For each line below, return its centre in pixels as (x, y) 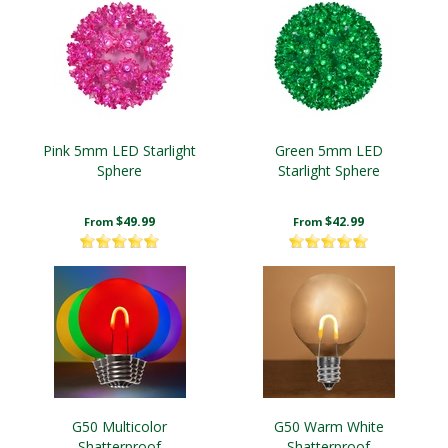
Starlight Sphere (328, 170)
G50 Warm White (328, 426)
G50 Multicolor (119, 426)
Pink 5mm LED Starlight (119, 150)
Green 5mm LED (328, 150)
